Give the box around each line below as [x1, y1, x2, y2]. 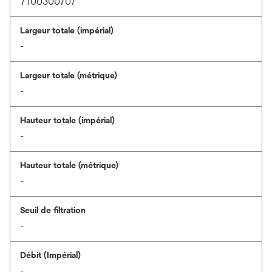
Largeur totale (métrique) [20, 70, 117, 80]
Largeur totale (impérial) [20, 25, 114, 35]
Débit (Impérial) [20, 250, 81, 260]
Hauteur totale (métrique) [20, 160, 118, 170]
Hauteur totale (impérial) [20, 115, 115, 125]
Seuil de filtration [20, 205, 86, 215]
